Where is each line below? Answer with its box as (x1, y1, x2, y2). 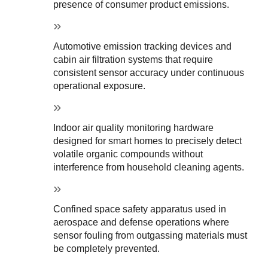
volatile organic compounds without (53, 148, 203, 159)
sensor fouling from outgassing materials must (53, 230, 248, 240)
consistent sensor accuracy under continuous (53, 67, 245, 78)
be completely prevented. (53, 243, 160, 254)
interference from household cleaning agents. (53, 162, 245, 172)
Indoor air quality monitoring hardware (53, 122, 214, 133)
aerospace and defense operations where (53, 217, 230, 227)
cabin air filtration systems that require (53, 54, 214, 65)
